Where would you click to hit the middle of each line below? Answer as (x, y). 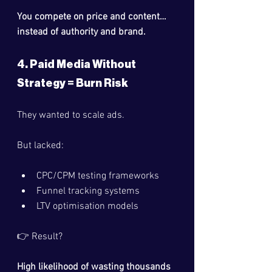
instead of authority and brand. (81, 32)
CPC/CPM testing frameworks (98, 176)
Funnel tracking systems (88, 191)
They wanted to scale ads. (71, 115)
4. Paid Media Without (77, 64)
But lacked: (40, 146)
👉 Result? (40, 237)
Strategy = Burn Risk (73, 83)
